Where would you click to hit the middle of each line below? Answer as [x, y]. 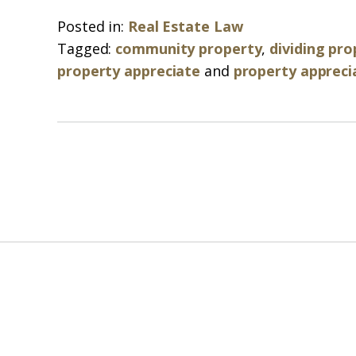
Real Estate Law [185, 26]
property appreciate [129, 71]
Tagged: [85, 48]
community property [189, 48]
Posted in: [91, 26]
